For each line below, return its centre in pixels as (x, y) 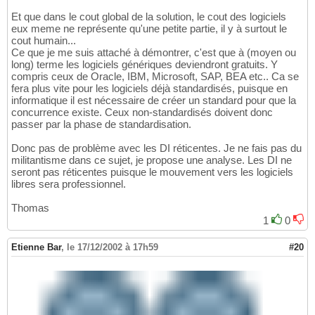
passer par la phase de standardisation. (101, 124)
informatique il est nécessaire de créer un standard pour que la (154, 100)
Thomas (30, 207)
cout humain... (44, 40)
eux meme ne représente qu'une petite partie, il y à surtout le (149, 28)
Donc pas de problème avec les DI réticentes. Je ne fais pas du (156, 148)
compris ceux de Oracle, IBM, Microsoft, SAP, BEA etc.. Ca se (155, 76)
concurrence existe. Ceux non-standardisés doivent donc (142, 112)
